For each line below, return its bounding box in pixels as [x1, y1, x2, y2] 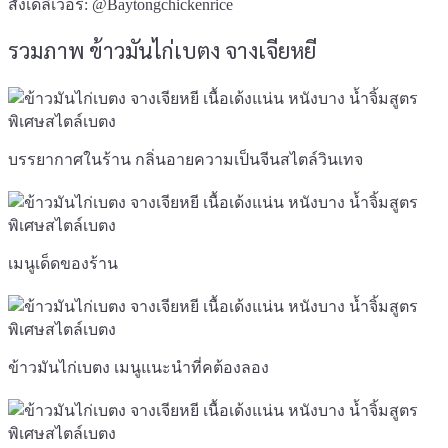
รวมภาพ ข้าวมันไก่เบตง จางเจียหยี [8, 42, 316, 65]
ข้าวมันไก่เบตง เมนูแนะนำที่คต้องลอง [8, 358, 269, 376]
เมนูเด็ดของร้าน [8, 254, 122, 272]
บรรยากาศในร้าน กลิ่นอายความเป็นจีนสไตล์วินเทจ [8, 150, 363, 168]
